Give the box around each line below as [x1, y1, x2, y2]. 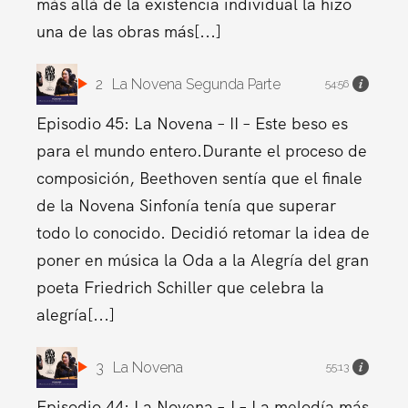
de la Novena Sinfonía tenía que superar [36, 194, 336, 216]
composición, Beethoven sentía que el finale [36, 167, 362, 189]
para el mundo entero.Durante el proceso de [36, 139, 367, 161]
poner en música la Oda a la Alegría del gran [36, 249, 369, 270]
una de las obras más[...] [36, 20, 221, 42]
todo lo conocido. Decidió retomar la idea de [36, 221, 370, 243]
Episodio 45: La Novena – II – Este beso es [36, 112, 348, 134]
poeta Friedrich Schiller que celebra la [36, 276, 324, 298]
